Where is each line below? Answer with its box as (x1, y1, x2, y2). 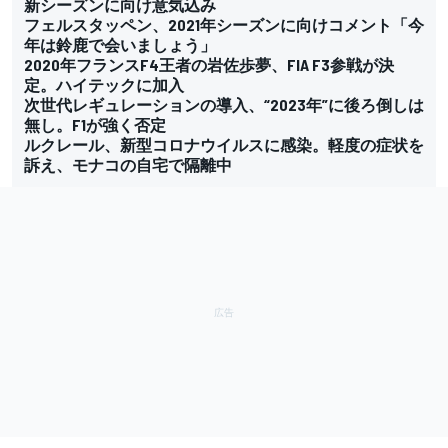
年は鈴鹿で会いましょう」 (24, 34, 216, 54)
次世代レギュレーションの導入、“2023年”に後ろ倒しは (24, 94, 424, 114)
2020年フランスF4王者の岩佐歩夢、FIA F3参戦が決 (24, 54, 394, 74)
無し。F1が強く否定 (24, 114, 166, 134)
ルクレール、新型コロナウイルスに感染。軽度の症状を (24, 134, 424, 154)
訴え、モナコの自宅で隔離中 (24, 154, 232, 174)
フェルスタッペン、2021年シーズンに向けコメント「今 (24, 14, 424, 34)
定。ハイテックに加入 (24, 74, 184, 94)
